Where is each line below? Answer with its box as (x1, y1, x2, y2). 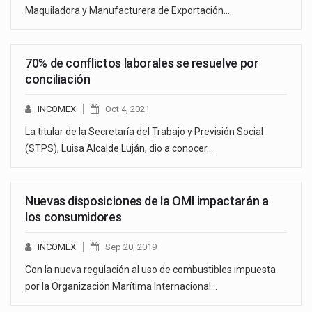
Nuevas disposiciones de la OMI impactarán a (25, 194, 269, 209)
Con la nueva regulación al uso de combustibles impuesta (25, 264, 276, 276)
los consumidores (25, 210, 122, 225)
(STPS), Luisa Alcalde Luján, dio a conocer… (25, 143, 213, 155)
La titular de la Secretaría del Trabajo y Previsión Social (25, 126, 263, 138)
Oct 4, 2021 (105, 104, 150, 115)
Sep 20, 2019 (105, 242, 157, 253)
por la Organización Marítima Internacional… (25, 281, 217, 292)
